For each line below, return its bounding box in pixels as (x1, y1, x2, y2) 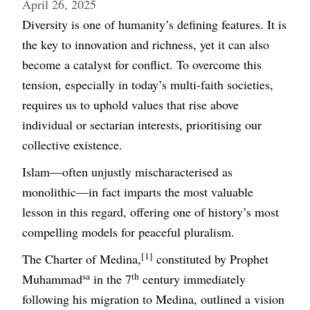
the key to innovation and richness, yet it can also (22, 36, 270, 53)
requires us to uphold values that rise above (22, 96, 239, 113)
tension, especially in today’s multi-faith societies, (22, 76, 274, 93)
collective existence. (22, 136, 123, 154)
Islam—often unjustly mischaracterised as (22, 163, 233, 181)
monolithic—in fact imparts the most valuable (22, 183, 254, 201)
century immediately (139, 271, 246, 288)
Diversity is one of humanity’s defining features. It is (22, 16, 287, 33)
